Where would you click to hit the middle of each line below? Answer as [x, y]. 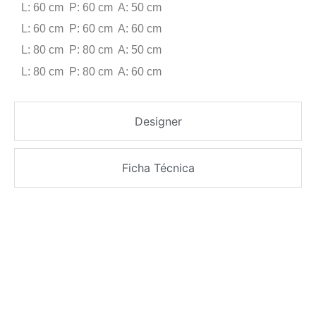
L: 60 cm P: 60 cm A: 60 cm [91, 28]
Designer [158, 122]
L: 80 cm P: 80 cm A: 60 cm [91, 71]
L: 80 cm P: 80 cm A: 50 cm [91, 50]
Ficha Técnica [158, 168]
